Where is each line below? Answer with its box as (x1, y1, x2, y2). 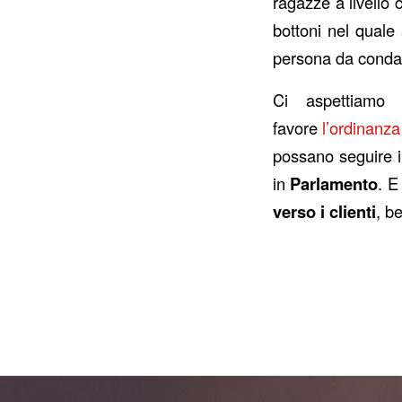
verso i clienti (273, 199, 376, 223)
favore (273, 116, 323, 139)
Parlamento (290, 171, 379, 196)
